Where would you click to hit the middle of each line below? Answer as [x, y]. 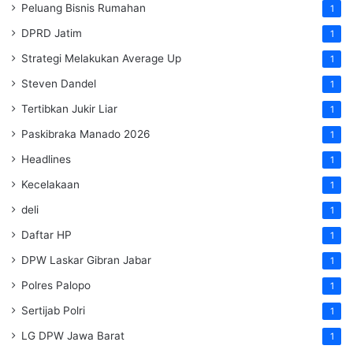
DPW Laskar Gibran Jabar [86, 260]
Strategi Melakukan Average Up [101, 58]
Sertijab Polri [53, 310]
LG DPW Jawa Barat [73, 335]
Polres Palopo [56, 285]
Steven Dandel [59, 83]
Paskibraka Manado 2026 [86, 134]
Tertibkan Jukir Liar [69, 108]
